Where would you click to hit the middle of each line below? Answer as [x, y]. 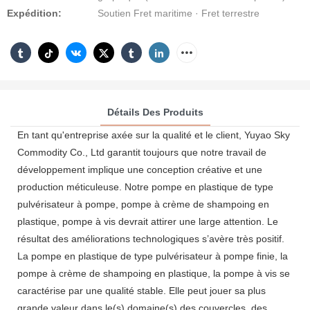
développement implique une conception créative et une [140, 169]
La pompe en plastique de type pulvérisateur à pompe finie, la [153, 256]
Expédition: [34, 13]
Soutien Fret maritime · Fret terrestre [179, 13]
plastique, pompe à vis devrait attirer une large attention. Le [148, 221]
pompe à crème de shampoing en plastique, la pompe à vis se [154, 273]
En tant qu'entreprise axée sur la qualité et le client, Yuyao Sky [154, 135]
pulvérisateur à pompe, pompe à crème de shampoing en [143, 204]
